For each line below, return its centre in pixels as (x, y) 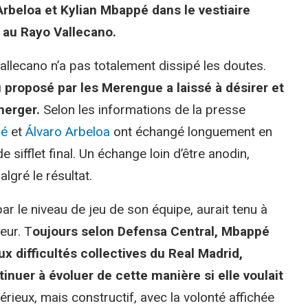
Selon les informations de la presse (144, 109)
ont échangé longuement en (191, 131)
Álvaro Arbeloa (68, 131)
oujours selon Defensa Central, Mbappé (151, 231)
